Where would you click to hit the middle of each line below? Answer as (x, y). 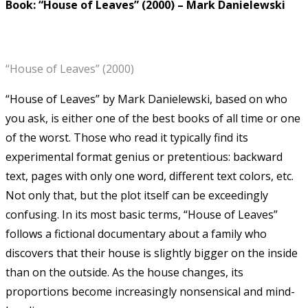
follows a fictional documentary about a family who (136, 233)
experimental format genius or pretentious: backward (144, 156)
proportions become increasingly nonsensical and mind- (150, 291)
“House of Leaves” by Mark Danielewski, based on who (146, 99)
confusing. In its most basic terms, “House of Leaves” (142, 214)
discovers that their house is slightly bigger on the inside (152, 253)
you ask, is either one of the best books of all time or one (153, 118)
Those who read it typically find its (161, 137)
